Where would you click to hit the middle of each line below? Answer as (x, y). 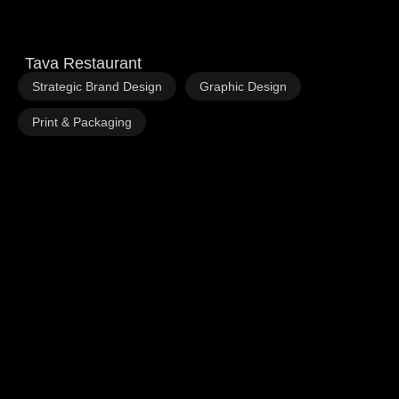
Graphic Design (243, 86)
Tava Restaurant (83, 63)
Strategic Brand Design (97, 86)
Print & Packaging (82, 122)
